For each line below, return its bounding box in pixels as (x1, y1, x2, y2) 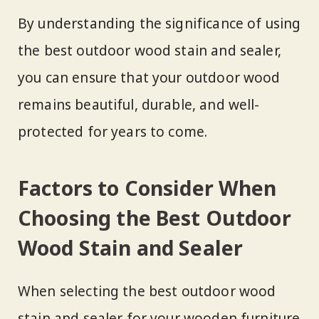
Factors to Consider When (18, 174, 277, 202)
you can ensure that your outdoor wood (18, 68, 281, 88)
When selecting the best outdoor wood (18, 282, 276, 301)
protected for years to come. (18, 122, 208, 142)
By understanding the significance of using (18, 14, 301, 33)
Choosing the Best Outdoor (18, 204, 291, 231)
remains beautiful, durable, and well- (18, 95, 260, 115)
